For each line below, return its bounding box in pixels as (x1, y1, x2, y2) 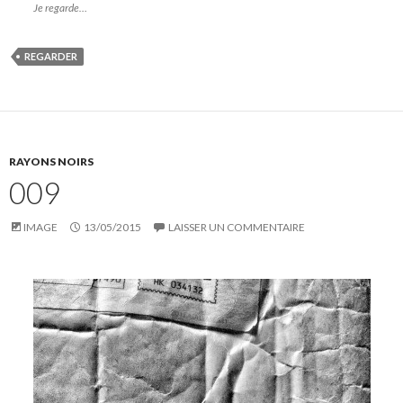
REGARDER (24, 50, 77, 63)
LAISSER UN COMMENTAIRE (168, 220, 305, 235)
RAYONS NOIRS (9, 155, 94, 169)
